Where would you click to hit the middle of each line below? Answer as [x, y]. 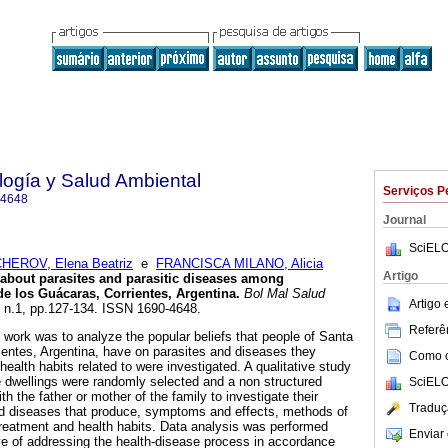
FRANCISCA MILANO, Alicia [239, 264]
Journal [404, 220]
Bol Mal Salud [282, 294]
